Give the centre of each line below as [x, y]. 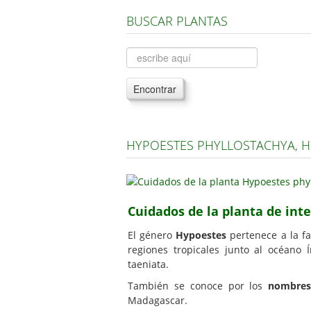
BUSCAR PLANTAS [177, 21]
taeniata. [148, 264]
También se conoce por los [198, 285]
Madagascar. [158, 300]
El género [152, 235]
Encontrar [155, 89]
